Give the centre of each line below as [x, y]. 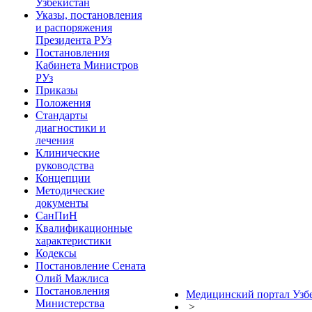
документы [62, 203]
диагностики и [71, 128]
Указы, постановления [89, 15]
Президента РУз [73, 40]
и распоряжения [74, 28]
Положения [63, 103]
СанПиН [56, 216]
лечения [55, 140]
